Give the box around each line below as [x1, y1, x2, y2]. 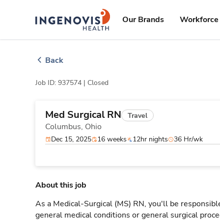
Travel [128, 110, 147, 120]
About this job [35, 180, 86, 191]
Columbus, [45, 121, 85, 132]
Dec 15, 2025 [51, 135, 91, 144]
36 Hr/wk [174, 135, 203, 144]
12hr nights [133, 135, 168, 144]
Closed [87, 78, 109, 87]
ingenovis [72, 10, 102, 18]
